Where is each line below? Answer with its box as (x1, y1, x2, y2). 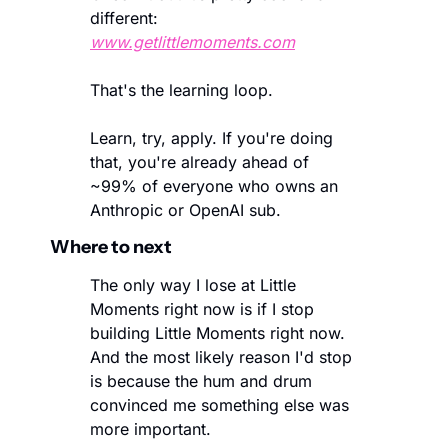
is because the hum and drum (90, 370, 312, 391)
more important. (90, 418, 216, 439)
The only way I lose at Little (90, 274, 296, 295)
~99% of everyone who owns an (90, 175, 338, 196)
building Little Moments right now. (90, 322, 345, 343)
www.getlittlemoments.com (90, 31, 295, 52)
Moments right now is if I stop (90, 298, 314, 319)
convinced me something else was (90, 394, 349, 415)
